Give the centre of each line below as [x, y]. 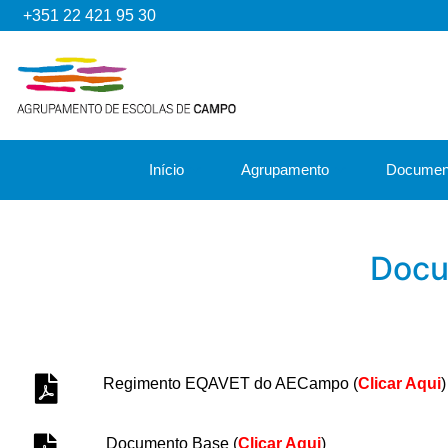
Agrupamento [285, 169]
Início [166, 169]
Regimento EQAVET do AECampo [228, 383]
